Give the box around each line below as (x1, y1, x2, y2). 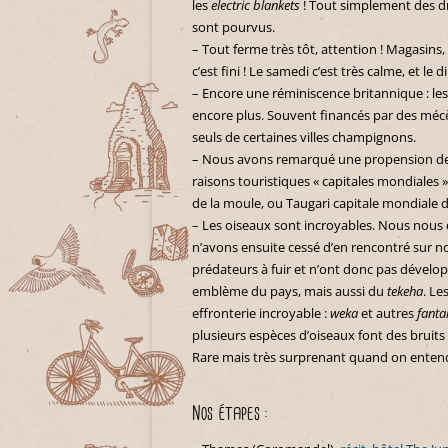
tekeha (387, 282, 423, 300)
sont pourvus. (192, 18, 275, 36)
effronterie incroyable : (192, 304, 330, 322)
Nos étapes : (192, 400, 268, 428)
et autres (358, 304, 417, 322)
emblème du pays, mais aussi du (192, 282, 387, 300)
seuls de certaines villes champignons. (192, 128, 416, 146)
